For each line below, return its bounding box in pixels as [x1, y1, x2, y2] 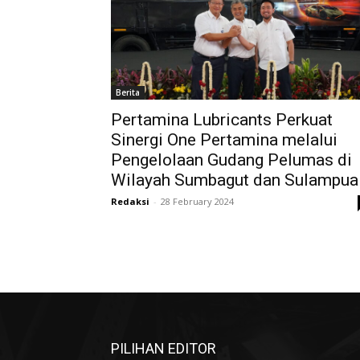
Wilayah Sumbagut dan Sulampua [111, 170, 358, 190]
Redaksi [111, 195, 149, 207]
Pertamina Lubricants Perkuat [111, 110, 333, 129]
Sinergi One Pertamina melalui [111, 130, 337, 149]
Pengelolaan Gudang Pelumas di [111, 150, 352, 170]
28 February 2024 [161, 195, 234, 207]
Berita [116, 87, 140, 98]
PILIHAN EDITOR [111, 340, 216, 357]
